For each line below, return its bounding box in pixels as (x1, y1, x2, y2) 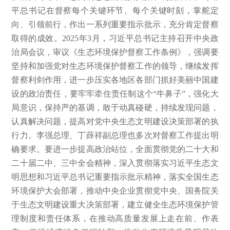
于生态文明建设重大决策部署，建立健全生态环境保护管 (11, 200, 219, 209)
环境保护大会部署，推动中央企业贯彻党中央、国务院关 (11, 186, 219, 195)
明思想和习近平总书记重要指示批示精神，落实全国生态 (11, 172, 219, 181)
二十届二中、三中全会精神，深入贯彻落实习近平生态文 (11, 158, 219, 167)
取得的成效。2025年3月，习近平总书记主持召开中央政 (11, 33, 219, 43)
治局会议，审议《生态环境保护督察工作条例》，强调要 (11, 47, 219, 56)
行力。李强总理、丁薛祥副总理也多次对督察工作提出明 (11, 130, 219, 140)
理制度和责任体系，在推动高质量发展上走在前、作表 (11, 214, 219, 223)
